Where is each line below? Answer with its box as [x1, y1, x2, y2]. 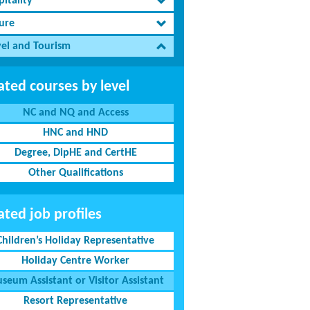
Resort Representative [24, 295, 128, 307]
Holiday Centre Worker [21, 255, 130, 266]
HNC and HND [43, 127, 109, 138]
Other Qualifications [28, 167, 123, 179]
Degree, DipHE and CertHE [14, 147, 137, 158]
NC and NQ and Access [22, 107, 129, 118]
